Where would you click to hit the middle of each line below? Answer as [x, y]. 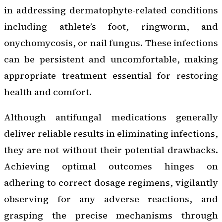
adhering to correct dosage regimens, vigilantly [111, 183]
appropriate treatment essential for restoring [111, 76]
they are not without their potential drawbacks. [111, 150]
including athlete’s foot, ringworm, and [111, 27]
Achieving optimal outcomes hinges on [111, 166]
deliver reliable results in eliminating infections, [111, 134]
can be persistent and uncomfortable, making [111, 59]
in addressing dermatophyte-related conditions [111, 10]
